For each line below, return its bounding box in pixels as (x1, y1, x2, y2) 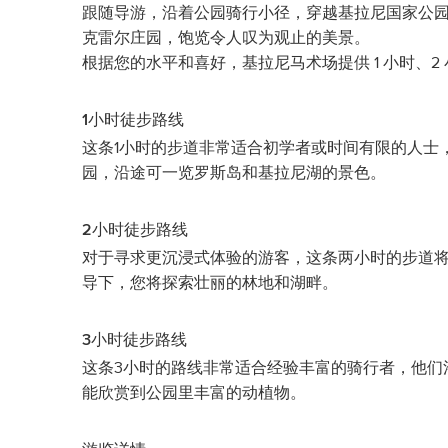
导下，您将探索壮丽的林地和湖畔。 (82, 275, 338, 291)
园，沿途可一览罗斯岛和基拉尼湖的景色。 (82, 165, 386, 181)
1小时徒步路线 (82, 112, 184, 128)
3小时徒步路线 (82, 332, 187, 348)
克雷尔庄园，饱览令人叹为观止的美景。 (82, 30, 370, 46)
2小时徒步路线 (82, 222, 188, 238)
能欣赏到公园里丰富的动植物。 (82, 385, 306, 401)
